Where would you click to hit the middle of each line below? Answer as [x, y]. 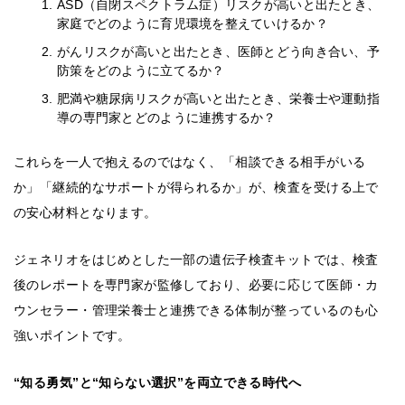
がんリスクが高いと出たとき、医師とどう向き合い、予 [218, 52]
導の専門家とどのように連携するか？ [167, 118]
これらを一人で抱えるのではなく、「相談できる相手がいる [190, 162]
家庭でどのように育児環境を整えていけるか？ [193, 24]
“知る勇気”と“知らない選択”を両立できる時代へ [158, 383]
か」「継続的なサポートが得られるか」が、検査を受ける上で [196, 188]
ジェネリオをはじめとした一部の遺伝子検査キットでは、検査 [196, 260]
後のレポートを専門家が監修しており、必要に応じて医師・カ [196, 285]
